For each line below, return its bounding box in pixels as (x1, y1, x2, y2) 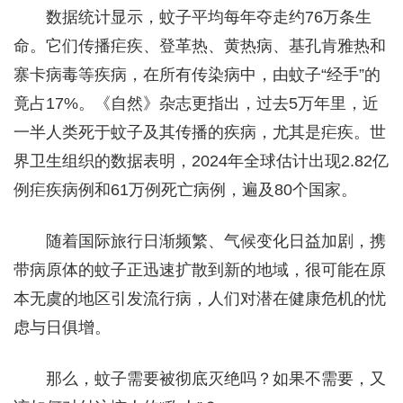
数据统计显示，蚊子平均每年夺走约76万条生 (46, 7, 372, 26)
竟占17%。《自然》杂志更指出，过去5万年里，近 (13, 94, 379, 112)
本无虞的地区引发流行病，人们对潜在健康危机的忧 (13, 289, 386, 308)
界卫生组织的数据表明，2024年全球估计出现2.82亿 (13, 151, 389, 170)
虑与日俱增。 (13, 318, 111, 336)
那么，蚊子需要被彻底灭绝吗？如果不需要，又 (46, 369, 386, 388)
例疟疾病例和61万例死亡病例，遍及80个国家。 (13, 180, 357, 199)
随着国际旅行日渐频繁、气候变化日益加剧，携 (46, 231, 386, 250)
